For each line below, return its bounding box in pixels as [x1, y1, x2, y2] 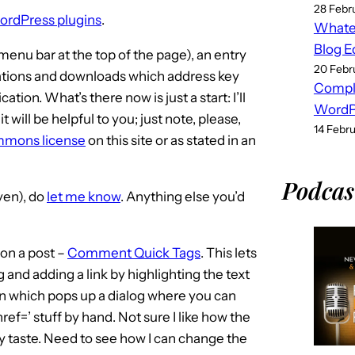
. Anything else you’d [120, 188, 245, 204]
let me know [47, 188, 120, 204]
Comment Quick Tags [67, 244, 200, 261]
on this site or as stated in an [86, 132, 256, 148]
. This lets [200, 244, 257, 261]
